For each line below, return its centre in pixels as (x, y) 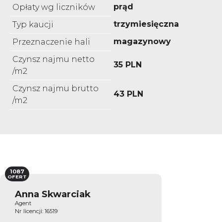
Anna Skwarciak (53, 194)
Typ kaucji (33, 24)
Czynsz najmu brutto (55, 88)
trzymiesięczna (146, 24)
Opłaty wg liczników (54, 7)
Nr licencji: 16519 (36, 211)
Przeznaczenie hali (51, 42)
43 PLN (128, 94)
